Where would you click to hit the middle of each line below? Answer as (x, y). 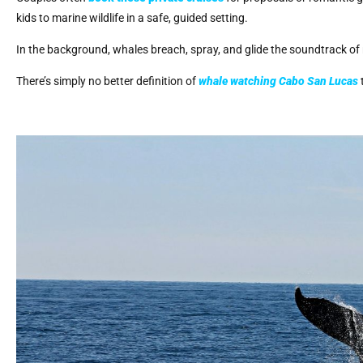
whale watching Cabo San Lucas (278, 81)
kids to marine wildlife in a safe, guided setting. (132, 17)
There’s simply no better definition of (107, 81)
